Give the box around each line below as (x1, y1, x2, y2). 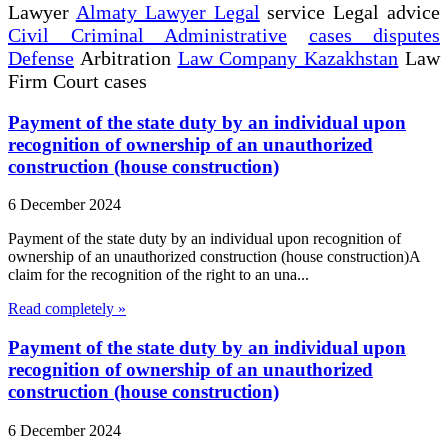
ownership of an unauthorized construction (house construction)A (8, 248, 420, 266)
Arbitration (74, 47, 178, 69)
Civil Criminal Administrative (8, 24, 287, 46)
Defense (8, 47, 74, 69)
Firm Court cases (8, 70, 152, 92)
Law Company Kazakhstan (177, 47, 399, 69)
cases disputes (308, 24, 440, 46)
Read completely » (8, 300, 126, 318)
